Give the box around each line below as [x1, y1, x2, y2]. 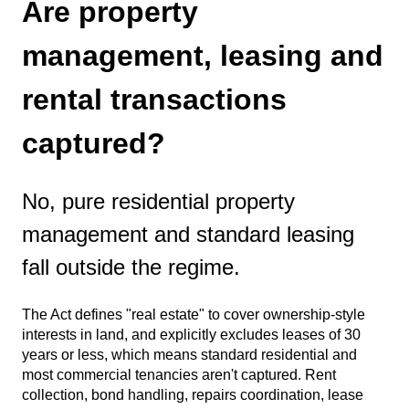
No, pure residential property [22, 189, 295, 215]
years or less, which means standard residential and [22, 346, 357, 362]
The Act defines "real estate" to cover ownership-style [22, 306, 365, 322]
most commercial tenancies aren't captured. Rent [22, 366, 336, 383]
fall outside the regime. [22, 255, 240, 280]
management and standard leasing [22, 222, 354, 247]
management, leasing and [22, 38, 383, 72]
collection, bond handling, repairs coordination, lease [22, 386, 363, 403]
